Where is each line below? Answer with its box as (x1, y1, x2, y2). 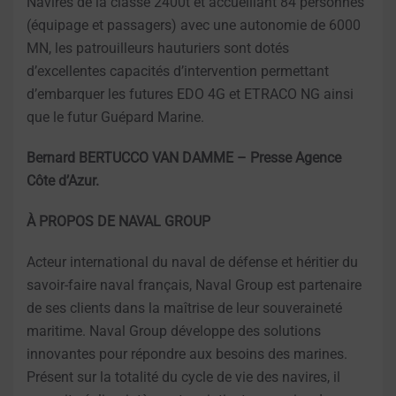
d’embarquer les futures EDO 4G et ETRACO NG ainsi (27, 85, 354, 103)
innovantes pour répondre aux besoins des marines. (27, 345, 347, 362)
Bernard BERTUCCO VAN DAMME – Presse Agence (27, 148, 341, 166)
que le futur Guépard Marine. (27, 108, 204, 126)
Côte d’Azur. (27, 171, 99, 189)
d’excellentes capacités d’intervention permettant (27, 62, 329, 80)
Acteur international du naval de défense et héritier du (27, 253, 358, 270)
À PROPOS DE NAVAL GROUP (27, 212, 210, 230)
